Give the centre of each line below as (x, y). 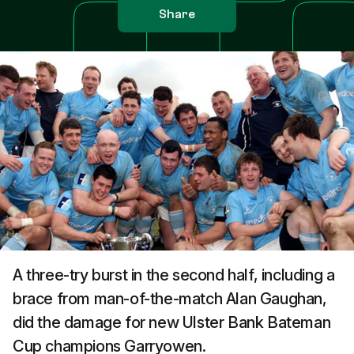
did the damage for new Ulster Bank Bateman (172, 322)
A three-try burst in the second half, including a (174, 275)
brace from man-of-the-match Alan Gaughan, (170, 299)
